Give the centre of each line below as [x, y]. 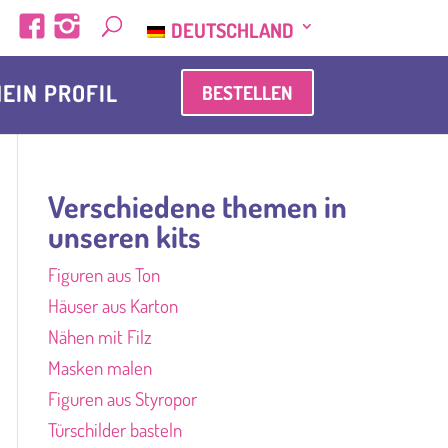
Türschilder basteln [114, 429]
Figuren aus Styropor [122, 398]
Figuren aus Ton [103, 274]
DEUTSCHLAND [232, 30]
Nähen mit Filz [99, 336]
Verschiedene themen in [197, 206]
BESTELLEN [247, 92]
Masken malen [99, 367]
